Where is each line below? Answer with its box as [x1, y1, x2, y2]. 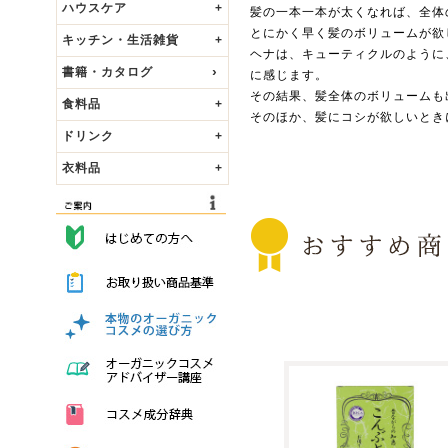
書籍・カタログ [61, 65, 153, 79]
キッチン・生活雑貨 [61, 33, 179, 47]
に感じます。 [249, 68, 328, 82]
